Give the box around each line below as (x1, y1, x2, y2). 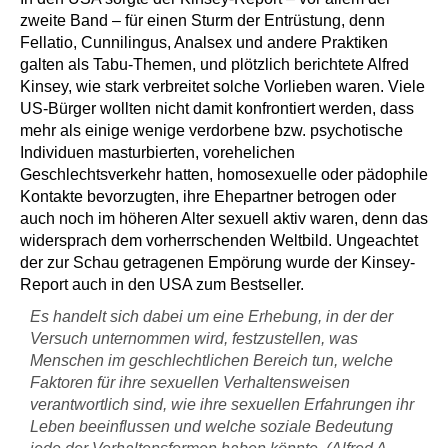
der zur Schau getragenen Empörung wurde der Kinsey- (20, 254, 415, 272)
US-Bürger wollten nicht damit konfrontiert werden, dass (20, 100, 414, 118)
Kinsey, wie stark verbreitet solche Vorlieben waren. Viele (20, 78, 425, 96)
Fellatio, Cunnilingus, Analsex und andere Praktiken (20, 34, 388, 52)
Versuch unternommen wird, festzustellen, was (30, 330, 358, 348)
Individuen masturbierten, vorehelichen (20, 144, 295, 162)
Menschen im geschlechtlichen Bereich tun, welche (30, 352, 393, 370)
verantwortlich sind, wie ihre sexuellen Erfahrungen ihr (30, 396, 414, 414)
